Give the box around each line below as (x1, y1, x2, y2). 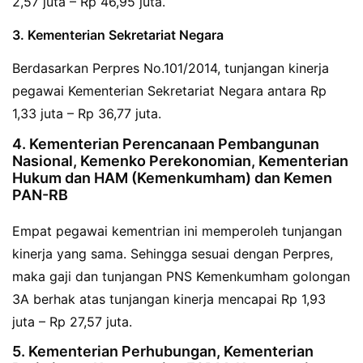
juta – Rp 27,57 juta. (12, 313, 132, 330)
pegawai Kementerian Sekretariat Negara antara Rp (12, 82, 327, 99)
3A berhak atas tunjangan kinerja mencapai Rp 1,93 (12, 290, 326, 307)
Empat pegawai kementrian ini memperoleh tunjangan (12, 222, 342, 239)
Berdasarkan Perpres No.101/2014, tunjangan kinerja (12, 59, 329, 76)
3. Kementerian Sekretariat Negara (12, 26, 224, 43)
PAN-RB (12, 186, 68, 203)
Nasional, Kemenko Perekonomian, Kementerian (12, 152, 348, 169)
